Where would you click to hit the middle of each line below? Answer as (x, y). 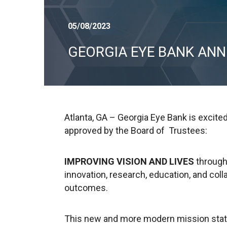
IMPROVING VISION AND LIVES (130, 161)
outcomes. (87, 188)
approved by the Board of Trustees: (136, 130)
